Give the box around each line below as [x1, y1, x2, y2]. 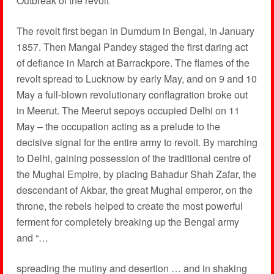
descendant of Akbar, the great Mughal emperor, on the [16, 183, 253, 197]
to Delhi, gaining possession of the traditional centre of [16, 151, 251, 165]
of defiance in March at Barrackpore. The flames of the [16, 56, 250, 70]
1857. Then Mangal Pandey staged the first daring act [16, 40, 248, 54]
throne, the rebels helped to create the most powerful [16, 199, 243, 213]
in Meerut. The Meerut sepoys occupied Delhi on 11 [16, 103, 240, 117]
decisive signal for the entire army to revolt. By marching [16, 135, 257, 149]
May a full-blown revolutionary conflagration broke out [16, 87, 248, 102]
